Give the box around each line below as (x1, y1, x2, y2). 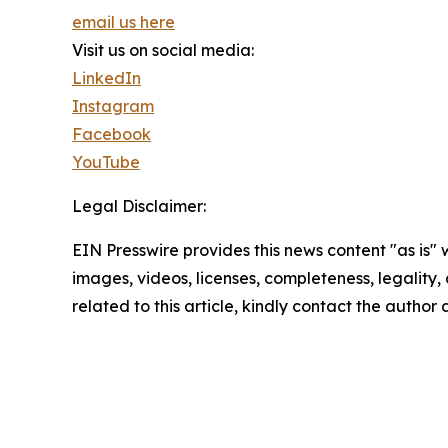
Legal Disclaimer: (72, 195, 206, 216)
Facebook (72, 123, 151, 144)
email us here (72, 11, 175, 32)
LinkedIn (72, 67, 141, 88)
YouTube (72, 151, 140, 172)
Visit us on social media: (72, 39, 254, 60)
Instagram (72, 95, 154, 116)
